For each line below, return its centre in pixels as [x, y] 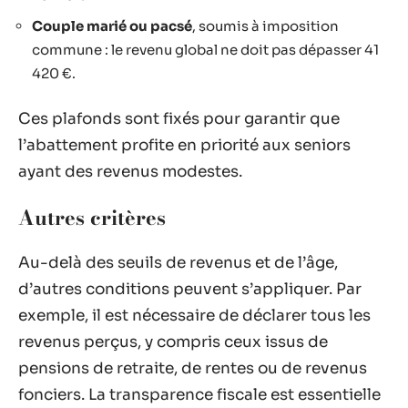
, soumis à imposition [265, 25]
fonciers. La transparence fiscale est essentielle [199, 395]
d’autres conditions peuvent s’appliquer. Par [190, 289]
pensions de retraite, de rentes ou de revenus [193, 368]
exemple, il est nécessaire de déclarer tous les [194, 316]
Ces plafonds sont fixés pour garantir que [179, 119]
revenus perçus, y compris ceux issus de [173, 342]
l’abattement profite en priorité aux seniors [184, 145]
